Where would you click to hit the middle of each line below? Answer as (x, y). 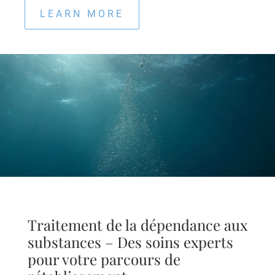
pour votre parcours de (104, 259)
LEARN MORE (82, 14)
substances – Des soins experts (130, 242)
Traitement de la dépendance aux (137, 225)
